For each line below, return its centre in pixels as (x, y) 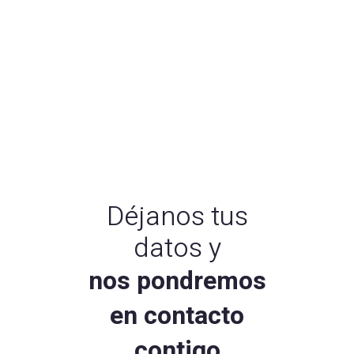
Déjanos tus (177, 217)
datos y (177, 248)
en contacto (177, 316)
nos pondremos (177, 281)
